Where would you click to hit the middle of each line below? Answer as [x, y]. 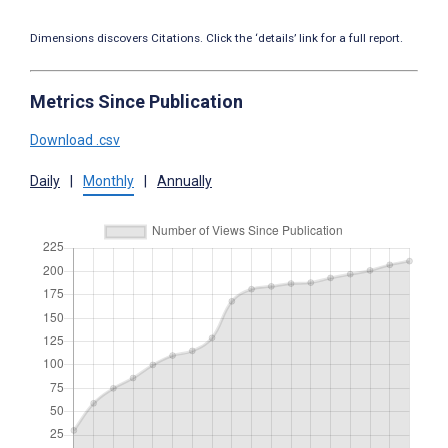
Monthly [108, 181]
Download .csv [75, 140]
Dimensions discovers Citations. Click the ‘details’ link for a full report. [216, 38]
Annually [184, 181]
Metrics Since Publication [136, 102]
